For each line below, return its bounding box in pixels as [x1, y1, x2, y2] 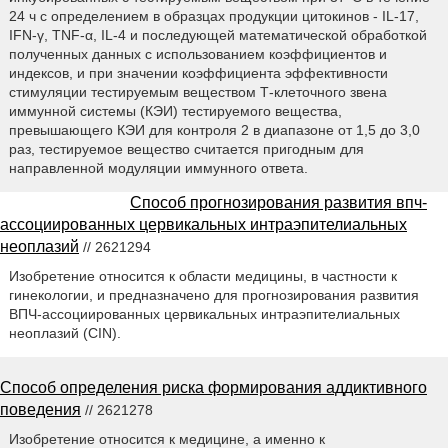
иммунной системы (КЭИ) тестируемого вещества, [8, 102, 342, 119]
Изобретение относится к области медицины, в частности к [8, 267, 397, 284]
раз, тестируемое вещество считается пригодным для [8, 140, 364, 157]
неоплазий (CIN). [8, 324, 121, 341]
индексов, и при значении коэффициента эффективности [8, 64, 388, 81]
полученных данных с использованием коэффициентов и [8, 45, 387, 62]
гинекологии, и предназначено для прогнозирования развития [8, 286, 419, 303]
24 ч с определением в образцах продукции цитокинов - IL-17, [8, 7, 419, 24]
